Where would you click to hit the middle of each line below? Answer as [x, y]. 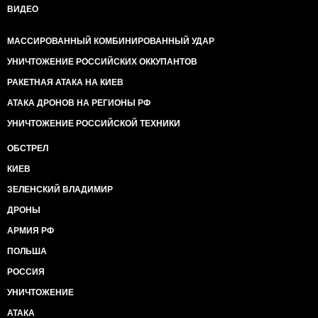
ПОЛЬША [27, 251]
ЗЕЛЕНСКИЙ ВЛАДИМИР [60, 190]
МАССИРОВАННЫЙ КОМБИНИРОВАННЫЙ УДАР [111, 41]
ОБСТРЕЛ [28, 148]
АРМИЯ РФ [31, 231]
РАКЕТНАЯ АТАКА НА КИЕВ [65, 82]
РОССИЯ [26, 272]
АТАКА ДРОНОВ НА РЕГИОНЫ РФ [79, 103]
